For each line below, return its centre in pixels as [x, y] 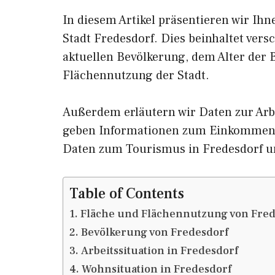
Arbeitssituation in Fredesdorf [159, 251]
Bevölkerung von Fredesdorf [154, 232]
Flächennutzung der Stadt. [136, 76]
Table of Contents [127, 194]
